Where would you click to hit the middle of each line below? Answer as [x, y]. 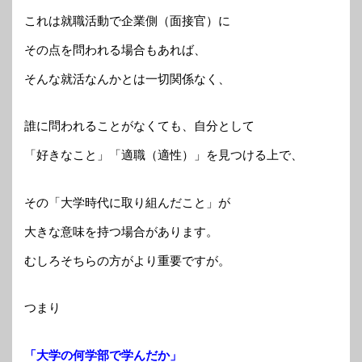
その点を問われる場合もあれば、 [115, 49]
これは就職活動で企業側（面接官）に [127, 20]
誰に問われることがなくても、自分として [139, 126]
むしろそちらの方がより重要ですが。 [127, 260]
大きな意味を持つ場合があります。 [121, 231]
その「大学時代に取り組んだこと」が [127, 202]
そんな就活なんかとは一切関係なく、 [127, 78]
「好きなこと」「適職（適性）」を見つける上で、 [164, 155]
